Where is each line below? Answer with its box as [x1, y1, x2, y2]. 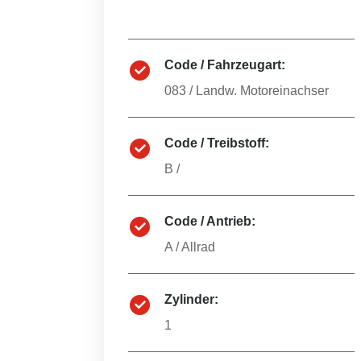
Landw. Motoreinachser [196, 84, 329, 98]
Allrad [181, 240, 215, 254]
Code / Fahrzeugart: [164, 58, 285, 72]
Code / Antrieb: [164, 214, 255, 228]
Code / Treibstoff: [164, 136, 269, 150]
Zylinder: [164, 293, 218, 306]
